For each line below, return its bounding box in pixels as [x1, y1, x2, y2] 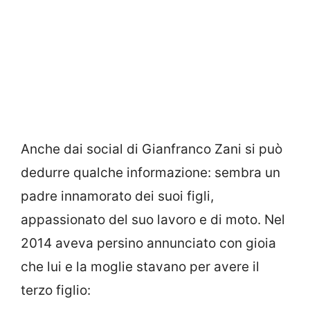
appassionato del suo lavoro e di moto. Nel [21, 211, 285, 228]
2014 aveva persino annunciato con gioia [21, 235, 276, 251]
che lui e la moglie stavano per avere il [21, 258, 259, 275]
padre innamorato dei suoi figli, [21, 188, 214, 204]
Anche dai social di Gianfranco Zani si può [21, 140, 282, 157]
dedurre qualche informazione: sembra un [21, 164, 280, 181]
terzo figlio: [21, 282, 91, 298]
